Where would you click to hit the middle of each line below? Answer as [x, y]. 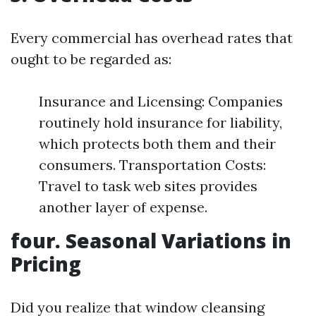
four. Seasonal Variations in [151, 241]
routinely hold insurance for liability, [160, 122]
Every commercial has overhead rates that [152, 38]
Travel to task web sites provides [148, 186]
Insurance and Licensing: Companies [161, 101]
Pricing [46, 264]
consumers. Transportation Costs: [152, 165]
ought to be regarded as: [91, 59]
